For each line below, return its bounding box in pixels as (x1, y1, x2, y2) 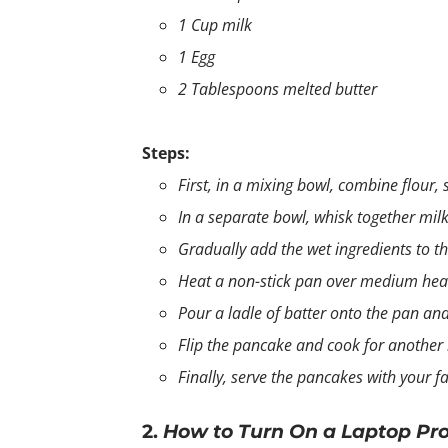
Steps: (142, 141, 190, 164)
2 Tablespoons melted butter (178, 77, 377, 100)
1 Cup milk (178, 13, 252, 36)
